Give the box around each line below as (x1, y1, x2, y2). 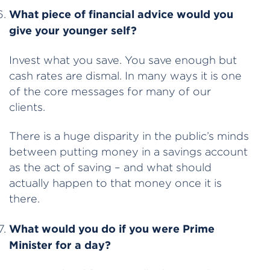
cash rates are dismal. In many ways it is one (9, 69, 242, 81)
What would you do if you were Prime (9, 222, 215, 234)
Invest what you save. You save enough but (9, 54, 237, 66)
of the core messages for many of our (9, 85, 211, 97)
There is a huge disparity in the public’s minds (9, 130, 249, 142)
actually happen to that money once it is (9, 177, 222, 189)
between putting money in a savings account (9, 146, 248, 158)
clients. (9, 101, 45, 113)
